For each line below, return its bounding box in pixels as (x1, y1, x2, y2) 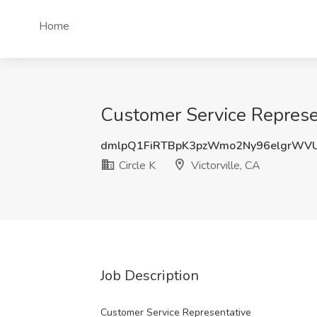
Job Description (100, 266, 199, 285)
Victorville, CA (188, 158, 260, 173)
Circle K (116, 158, 156, 173)
